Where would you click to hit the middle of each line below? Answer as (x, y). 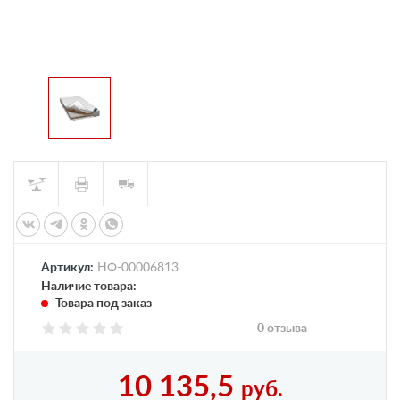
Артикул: (67, 268)
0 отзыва (283, 329)
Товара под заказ (102, 304)
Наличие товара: (89, 287)
